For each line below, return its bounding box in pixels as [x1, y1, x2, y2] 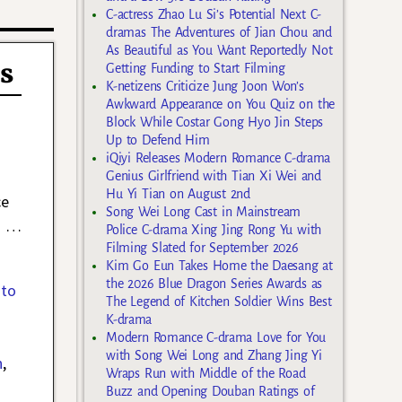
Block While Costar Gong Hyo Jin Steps [106, 115, 323, 130]
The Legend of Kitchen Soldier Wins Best [106, 294, 332, 310]
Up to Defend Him [106, 133, 210, 148]
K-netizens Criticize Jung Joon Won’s [106, 79, 304, 94]
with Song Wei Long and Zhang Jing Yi [106, 348, 322, 363]
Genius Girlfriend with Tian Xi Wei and [106, 169, 321, 184]
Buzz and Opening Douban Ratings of [106, 384, 315, 399]
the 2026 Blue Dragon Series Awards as [106, 276, 322, 292]
